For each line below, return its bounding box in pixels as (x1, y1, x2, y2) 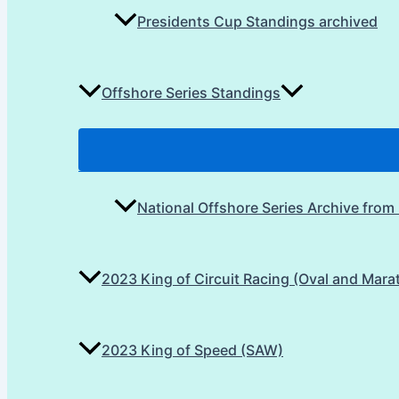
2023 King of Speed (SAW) (102, 341, 283, 360)
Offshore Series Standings (102, 84, 281, 102)
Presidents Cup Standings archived (137, 12, 378, 31)
